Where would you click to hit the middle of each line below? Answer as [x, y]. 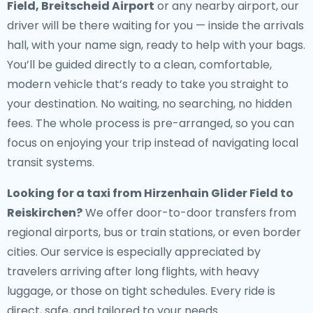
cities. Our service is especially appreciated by [134, 252]
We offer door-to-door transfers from [189, 213]
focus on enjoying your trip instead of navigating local [153, 143]
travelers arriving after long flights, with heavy [133, 271]
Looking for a [47, 193]
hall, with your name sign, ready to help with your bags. [156, 45]
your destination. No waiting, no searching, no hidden [150, 104]
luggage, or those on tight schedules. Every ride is [141, 291]
